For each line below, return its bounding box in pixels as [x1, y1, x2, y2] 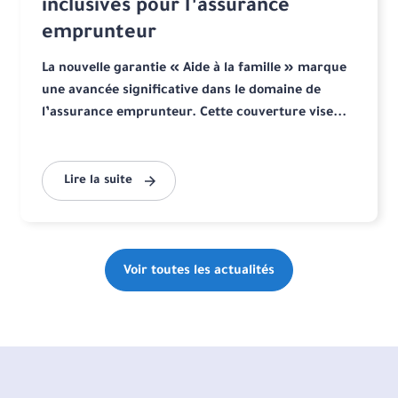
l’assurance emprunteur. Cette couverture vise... [42, 107, 347, 122]
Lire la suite [64, 174, 133, 188]
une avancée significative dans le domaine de [42, 84, 322, 99]
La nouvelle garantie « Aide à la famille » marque [42, 62, 347, 77]
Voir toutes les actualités [123, 265, 275, 280]
